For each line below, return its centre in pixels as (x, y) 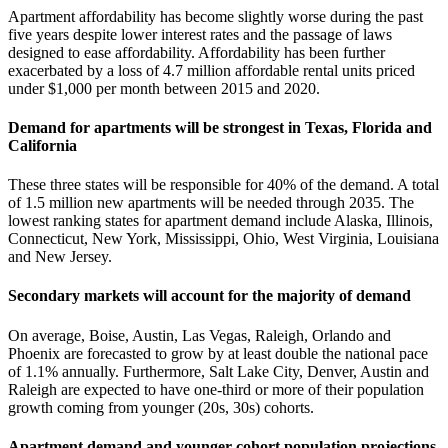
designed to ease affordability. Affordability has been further (196, 52)
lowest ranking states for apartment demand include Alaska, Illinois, (220, 221)
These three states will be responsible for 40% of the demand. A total (223, 185)
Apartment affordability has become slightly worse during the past (215, 16)
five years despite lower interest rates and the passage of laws (200, 34)
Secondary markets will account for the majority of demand (211, 296)
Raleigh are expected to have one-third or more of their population (216, 389)
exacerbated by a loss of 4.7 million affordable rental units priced (211, 70)
